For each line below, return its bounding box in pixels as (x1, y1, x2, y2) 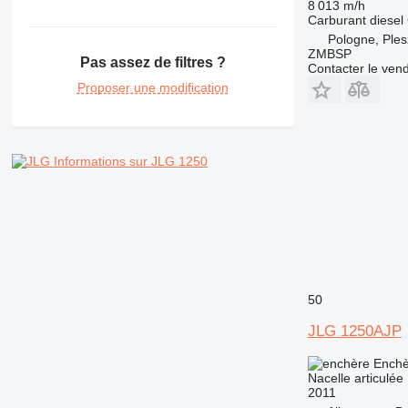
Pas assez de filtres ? (79, 55, 226, 71)
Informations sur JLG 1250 (53, 154, 208, 169)
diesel (369, 12, 403, 27)
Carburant (307, 12, 366, 27)
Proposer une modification (76, 80, 229, 96)
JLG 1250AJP (307, 321, 402, 340)
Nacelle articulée (307, 370, 403, 385)
